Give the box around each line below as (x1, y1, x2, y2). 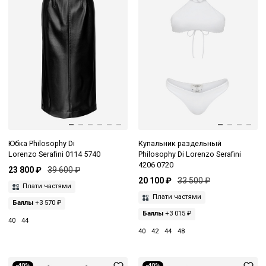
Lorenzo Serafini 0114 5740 (8, 149, 100, 159)
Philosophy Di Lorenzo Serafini (138, 149, 241, 159)
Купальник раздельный (138, 138, 221, 148)
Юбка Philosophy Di (8, 138, 75, 148)
